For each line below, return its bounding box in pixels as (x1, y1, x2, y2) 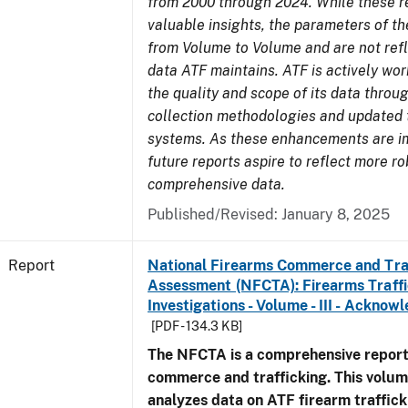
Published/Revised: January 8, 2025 (148, 206, 390, 223)
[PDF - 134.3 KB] (151, 319, 242, 333)
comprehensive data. (148, 176, 285, 193)
